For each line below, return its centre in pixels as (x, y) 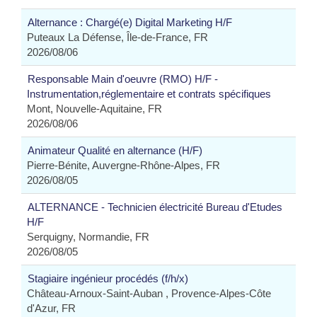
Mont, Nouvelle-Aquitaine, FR (94, 109)
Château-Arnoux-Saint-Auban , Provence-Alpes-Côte (149, 293)
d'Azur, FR (51, 308)
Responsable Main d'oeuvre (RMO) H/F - (123, 79)
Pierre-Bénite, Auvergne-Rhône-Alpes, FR (123, 165)
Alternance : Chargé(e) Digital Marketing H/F (130, 22)
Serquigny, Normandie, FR (88, 237)
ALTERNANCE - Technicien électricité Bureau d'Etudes (155, 207)
